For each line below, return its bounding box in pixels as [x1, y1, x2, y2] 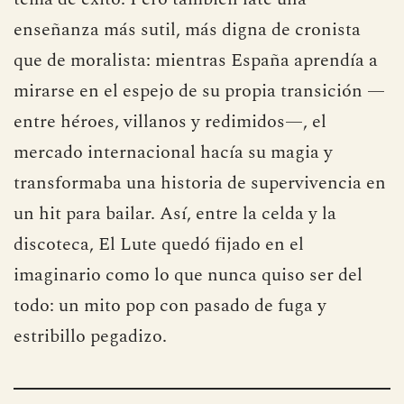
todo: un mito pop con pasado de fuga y [14, 349, 326, 377]
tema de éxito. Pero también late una [14, 42, 307, 70]
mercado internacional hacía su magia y [14, 196, 333, 224]
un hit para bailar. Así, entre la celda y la [14, 257, 336, 285]
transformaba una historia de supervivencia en [14, 226, 386, 254]
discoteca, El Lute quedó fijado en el [14, 288, 304, 316]
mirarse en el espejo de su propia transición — [14, 134, 385, 162]
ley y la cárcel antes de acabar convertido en [14, 12, 367, 40]
